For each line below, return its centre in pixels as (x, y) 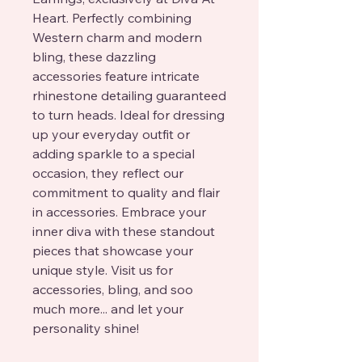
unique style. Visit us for (103, 269)
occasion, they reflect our (108, 173)
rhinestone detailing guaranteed (129, 95)
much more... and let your (108, 308)
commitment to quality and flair (126, 192)
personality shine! (86, 328)
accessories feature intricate (116, 76)
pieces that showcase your (113, 250)
